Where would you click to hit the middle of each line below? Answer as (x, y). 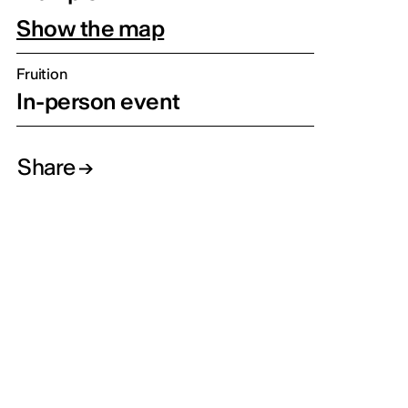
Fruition (42, 73)
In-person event (98, 101)
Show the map (91, 28)
